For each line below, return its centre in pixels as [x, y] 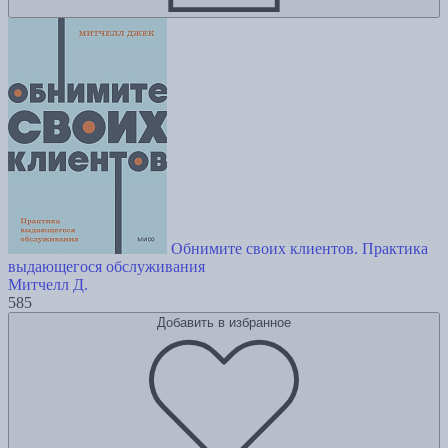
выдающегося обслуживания [106, 267]
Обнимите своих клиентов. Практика [299, 249]
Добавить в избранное [224, 323]
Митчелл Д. [48, 285]
